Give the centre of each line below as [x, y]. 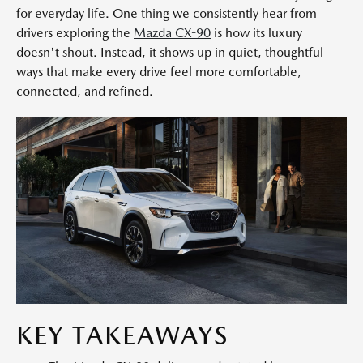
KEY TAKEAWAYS [122, 335]
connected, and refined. [85, 91]
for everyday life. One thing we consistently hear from [167, 13]
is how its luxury [256, 33]
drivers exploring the [75, 33]
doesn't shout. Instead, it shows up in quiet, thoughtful [170, 52]
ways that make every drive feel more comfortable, [159, 72]
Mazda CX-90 [172, 33]
